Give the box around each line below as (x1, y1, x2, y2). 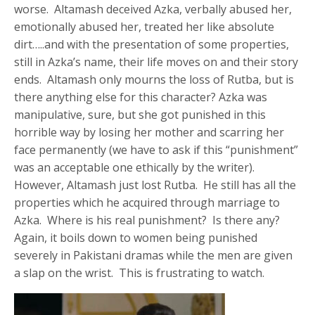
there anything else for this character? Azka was (14, 89, 268, 105)
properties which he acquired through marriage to (14, 194, 281, 210)
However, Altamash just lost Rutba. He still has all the (14, 176, 297, 193)
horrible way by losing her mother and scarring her (14, 124, 285, 140)
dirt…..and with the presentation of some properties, (14, 36, 290, 52)
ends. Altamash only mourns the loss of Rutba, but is (14, 71, 295, 87)
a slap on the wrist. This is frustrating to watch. (14, 264, 265, 281)
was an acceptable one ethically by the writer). (14, 159, 258, 175)
